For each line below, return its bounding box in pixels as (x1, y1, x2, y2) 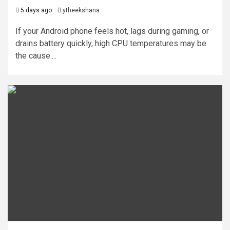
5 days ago (19, 7, 52, 14)
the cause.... (15, 51, 56, 61)
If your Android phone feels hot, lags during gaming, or (15, 26, 209, 36)
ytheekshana (63, 7, 100, 14)
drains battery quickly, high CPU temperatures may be (15, 39, 206, 48)
